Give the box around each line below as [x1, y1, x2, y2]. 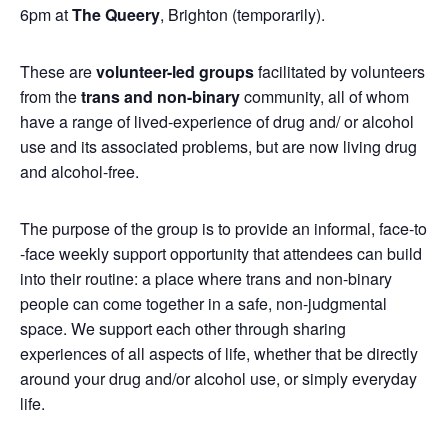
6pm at [20, 3, 72, 26]
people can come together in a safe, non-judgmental [20, 292, 387, 315]
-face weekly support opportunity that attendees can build [20, 242, 422, 265]
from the [20, 85, 81, 108]
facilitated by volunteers [254, 60, 425, 83]
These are [20, 60, 96, 83]
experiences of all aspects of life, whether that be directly [20, 342, 418, 365]
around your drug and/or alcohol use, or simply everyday [20, 367, 417, 390]
